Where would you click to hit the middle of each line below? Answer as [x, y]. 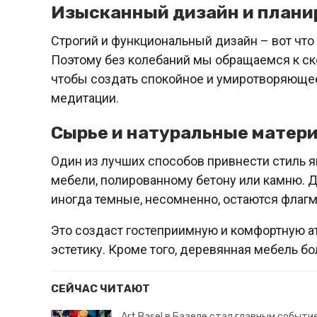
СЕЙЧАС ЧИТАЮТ [100, 289]
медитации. [85, 98]
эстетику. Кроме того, [114, 250]
